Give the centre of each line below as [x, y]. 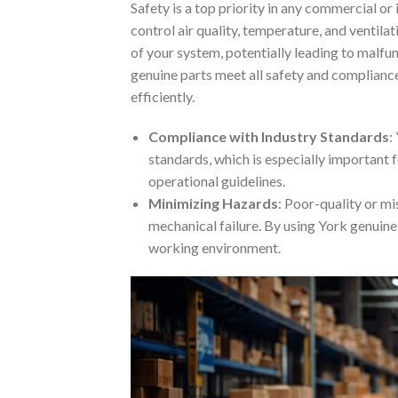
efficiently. [163, 97]
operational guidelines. [217, 181]
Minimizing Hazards [213, 203]
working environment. [215, 248]
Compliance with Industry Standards [269, 137]
